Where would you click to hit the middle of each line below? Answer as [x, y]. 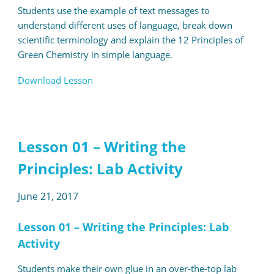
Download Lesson [55, 80]
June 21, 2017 [48, 197]
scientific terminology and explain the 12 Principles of [130, 40]
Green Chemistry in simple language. [95, 55]
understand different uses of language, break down [125, 25]
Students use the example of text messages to [113, 11]
